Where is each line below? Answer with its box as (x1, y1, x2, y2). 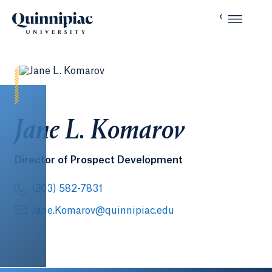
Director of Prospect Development (15, 155, 183, 165)
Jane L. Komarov (15, 117, 185, 146)
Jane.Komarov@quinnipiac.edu (32, 206, 174, 216)
